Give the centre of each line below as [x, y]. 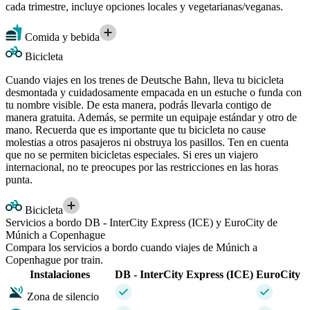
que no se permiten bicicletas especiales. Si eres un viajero [132, 154]
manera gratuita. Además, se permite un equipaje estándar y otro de [151, 117]
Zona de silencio [63, 296]
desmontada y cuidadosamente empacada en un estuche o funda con [154, 92]
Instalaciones [60, 274]
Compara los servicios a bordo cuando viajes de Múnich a [131, 247]
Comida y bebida [61, 37]
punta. [19, 179]
